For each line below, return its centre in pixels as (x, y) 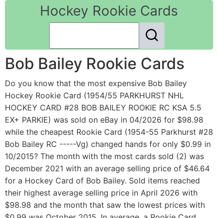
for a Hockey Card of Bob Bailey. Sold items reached (102, 181)
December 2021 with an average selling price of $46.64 (107, 169)
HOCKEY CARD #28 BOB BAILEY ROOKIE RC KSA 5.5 (103, 108)
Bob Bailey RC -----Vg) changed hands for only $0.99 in (108, 144)
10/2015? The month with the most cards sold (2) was (104, 156)
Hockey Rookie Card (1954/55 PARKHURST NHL (94, 96)
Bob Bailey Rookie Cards (95, 64)
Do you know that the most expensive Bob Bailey (96, 83)
